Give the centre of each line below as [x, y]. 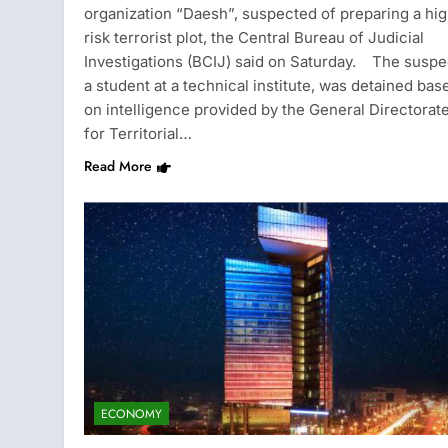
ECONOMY [131, 414]
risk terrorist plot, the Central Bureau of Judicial [254, 38]
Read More [118, 166]
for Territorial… [138, 134]
